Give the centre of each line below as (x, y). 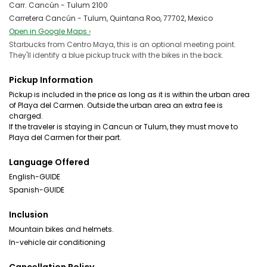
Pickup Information (51, 80)
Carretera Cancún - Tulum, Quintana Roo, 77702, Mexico (111, 18)
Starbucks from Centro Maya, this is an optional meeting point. (122, 44)
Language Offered (49, 162)
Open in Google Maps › (50, 31)
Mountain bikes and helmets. (61, 229)
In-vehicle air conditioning (57, 242)
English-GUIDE (35, 177)
